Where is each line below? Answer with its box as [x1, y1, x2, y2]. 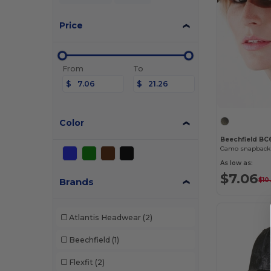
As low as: [220, 158, 253, 167]
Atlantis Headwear [68, 212, 141, 222]
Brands [59, 176, 94, 188]
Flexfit [68, 257, 93, 267]
